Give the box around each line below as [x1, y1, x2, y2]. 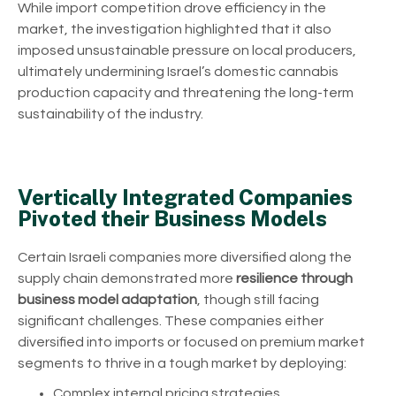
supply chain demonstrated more [18, 270, 236, 286]
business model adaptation [18, 292, 197, 307]
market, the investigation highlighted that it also [18, 21, 331, 36]
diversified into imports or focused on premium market [18, 334, 365, 349]
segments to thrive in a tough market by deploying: [18, 355, 346, 370]
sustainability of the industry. [18, 106, 203, 121]
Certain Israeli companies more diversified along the [18, 249, 352, 264]
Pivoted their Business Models [18, 205, 327, 231]
